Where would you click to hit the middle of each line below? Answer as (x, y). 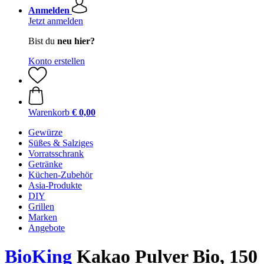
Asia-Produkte (55, 185)
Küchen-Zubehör (60, 175)
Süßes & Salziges (61, 143)
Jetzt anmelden (56, 21)
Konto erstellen (57, 61)
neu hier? (76, 41)
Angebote (47, 228)
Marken (43, 217)
